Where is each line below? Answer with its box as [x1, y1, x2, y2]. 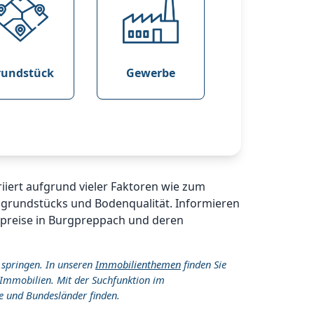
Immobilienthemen [95, 257, 181, 271]
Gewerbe [126, 65, 175, 81]
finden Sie [181, 257, 226, 271]
